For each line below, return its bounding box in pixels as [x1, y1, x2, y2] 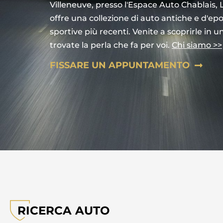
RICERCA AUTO [17, 204, 110, 218]
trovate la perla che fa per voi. [50, 40, 172, 50]
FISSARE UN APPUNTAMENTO [50, 59, 190, 71]
